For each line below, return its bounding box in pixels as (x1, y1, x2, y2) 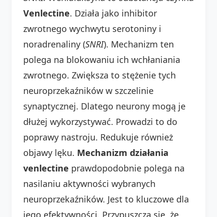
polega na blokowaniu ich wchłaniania (23, 53, 180, 65)
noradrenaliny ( (23, 38, 85, 50)
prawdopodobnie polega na (69, 162, 185, 174)
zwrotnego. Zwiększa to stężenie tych (23, 69, 176, 81)
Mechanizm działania (77, 146, 169, 158)
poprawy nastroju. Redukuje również (23, 131, 173, 143)
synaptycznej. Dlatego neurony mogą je (23, 100, 186, 112)
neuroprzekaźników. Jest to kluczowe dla (23, 193, 189, 205)
